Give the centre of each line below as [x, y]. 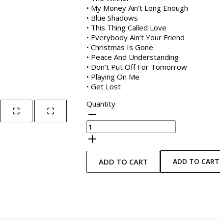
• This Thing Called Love [126, 27]
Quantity [101, 103]
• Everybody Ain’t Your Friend [136, 37]
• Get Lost [104, 86]
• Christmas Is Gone [120, 47]
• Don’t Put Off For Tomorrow [137, 67]
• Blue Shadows [112, 17]
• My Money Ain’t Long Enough [137, 8]
